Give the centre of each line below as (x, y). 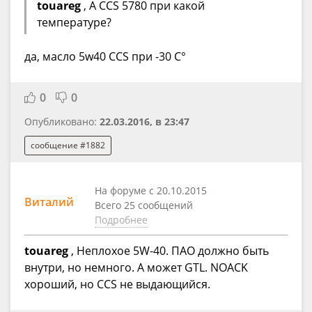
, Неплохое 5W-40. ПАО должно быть (169, 250)
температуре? (74, 23)
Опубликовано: (62, 122)
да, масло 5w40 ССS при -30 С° (105, 57)
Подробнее (121, 219)
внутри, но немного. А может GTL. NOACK (136, 267)
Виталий (49, 202)
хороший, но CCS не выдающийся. (117, 284)
